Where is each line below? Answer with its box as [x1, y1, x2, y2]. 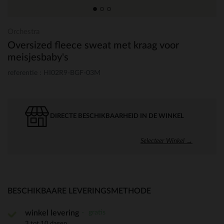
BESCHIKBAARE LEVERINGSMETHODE [7, 186, 151, 195]
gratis [86, 208, 105, 216]
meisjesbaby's [7, 52, 68, 62]
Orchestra [7, 28, 39, 35]
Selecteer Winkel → [140, 136, 192, 144]
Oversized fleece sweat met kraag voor [7, 40, 179, 50]
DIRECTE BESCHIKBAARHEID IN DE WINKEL [50, 112, 184, 119]
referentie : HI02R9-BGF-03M [7, 69, 100, 76]
